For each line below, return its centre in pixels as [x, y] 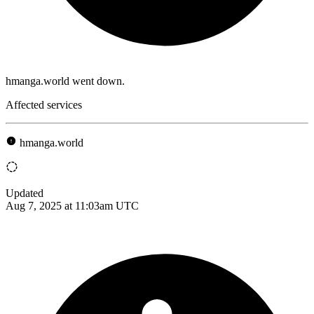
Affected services [44, 104]
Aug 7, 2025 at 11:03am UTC [72, 205]
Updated [25, 193]
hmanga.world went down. [65, 81]
